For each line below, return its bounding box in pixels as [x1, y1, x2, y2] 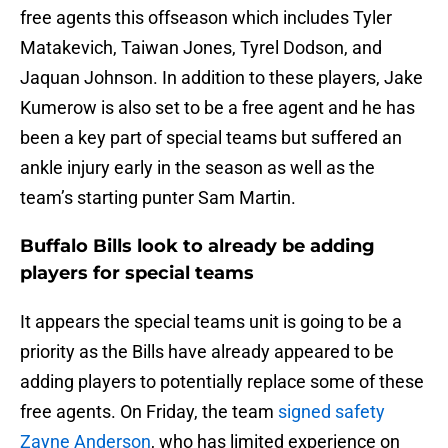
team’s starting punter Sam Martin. [20, 187, 296, 209]
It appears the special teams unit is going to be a [20, 311, 402, 333]
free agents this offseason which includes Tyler [20, 7, 392, 29]
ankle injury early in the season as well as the [20, 157, 375, 179]
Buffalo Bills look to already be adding [20, 235, 375, 258]
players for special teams [20, 262, 254, 285]
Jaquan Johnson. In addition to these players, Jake [20, 67, 423, 89]
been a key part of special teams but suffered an [20, 127, 402, 149]
